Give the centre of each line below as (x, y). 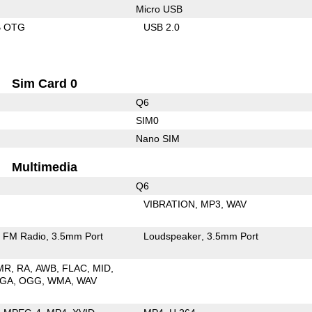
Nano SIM (157, 138)
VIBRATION (170, 204)
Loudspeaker (173, 236)
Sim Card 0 (45, 83)
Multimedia (45, 167)
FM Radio (25, 236)
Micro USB (159, 9)
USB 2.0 (162, 27)
